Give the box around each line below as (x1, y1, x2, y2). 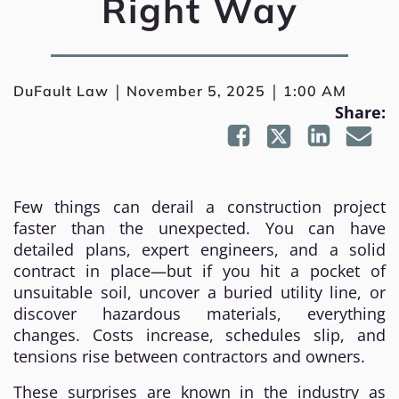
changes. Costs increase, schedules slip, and (13, 324, 386, 346)
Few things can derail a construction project (13, 196, 386, 217)
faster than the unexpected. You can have (13, 217, 386, 239)
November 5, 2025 (126, 82, 265, 100)
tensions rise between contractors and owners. (13, 346, 365, 367)
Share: (335, 102, 386, 123)
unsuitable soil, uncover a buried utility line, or (13, 281, 386, 303)
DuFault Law (13, 82, 109, 100)
